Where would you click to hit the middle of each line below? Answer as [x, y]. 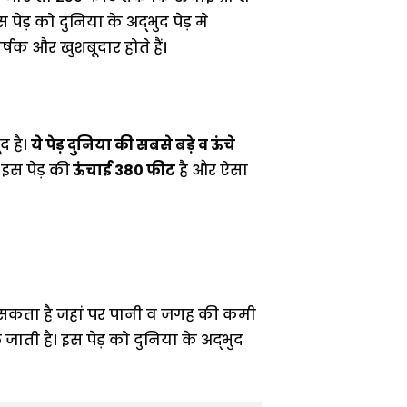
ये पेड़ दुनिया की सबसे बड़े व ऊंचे [133, 145]
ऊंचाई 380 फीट [123, 171]
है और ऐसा [212, 171]
